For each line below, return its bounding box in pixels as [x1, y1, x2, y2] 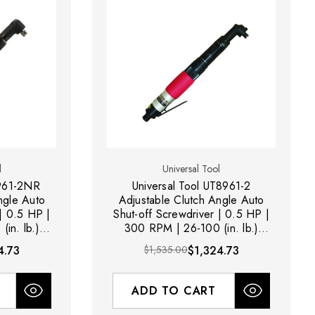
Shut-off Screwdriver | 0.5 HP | [113, 205, 270, 222]
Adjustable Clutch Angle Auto [118, 191, 264, 208]
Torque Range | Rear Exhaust [119, 233, 264, 250]
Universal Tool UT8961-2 [131, 177, 251, 194]
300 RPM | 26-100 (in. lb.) [124, 219, 259, 236]
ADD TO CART [131, 282, 217, 299]
